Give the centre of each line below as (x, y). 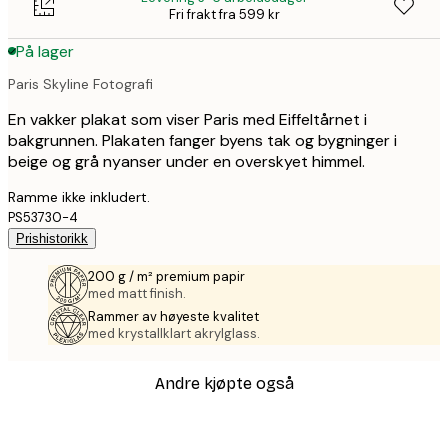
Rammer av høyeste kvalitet (173, 316)
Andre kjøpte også (224, 384)
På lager (45, 51)
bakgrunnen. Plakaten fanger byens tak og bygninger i (202, 140)
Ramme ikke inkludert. (79, 196)
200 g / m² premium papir (166, 276)
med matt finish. (137, 293)
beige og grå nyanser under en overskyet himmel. (186, 161)
